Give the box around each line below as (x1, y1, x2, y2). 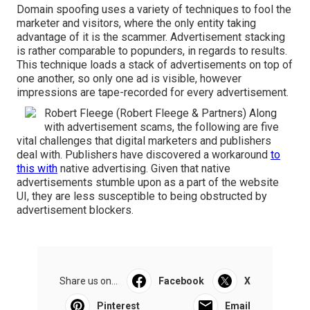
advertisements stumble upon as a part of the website (17, 175, 279, 189)
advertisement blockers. (17, 203, 134, 217)
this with (17, 161, 57, 175)
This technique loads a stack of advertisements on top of (17, 57, 293, 71)
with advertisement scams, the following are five (44, 120, 279, 134)
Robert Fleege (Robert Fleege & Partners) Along (44, 106, 277, 120)
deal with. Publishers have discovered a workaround (17, 147, 271, 161)
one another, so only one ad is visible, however (17, 71, 241, 85)
